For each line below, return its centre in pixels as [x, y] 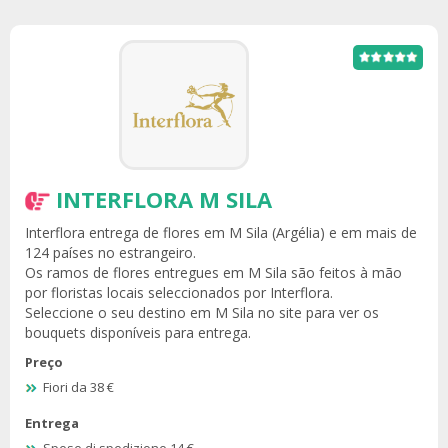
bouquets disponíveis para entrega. [138, 332]
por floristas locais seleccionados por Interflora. [179, 292]
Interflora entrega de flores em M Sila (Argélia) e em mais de [221, 232]
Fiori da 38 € [78, 387]
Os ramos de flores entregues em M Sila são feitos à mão [213, 272]
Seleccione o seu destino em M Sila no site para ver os [202, 312]
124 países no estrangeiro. [110, 252]
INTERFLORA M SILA [164, 198]
